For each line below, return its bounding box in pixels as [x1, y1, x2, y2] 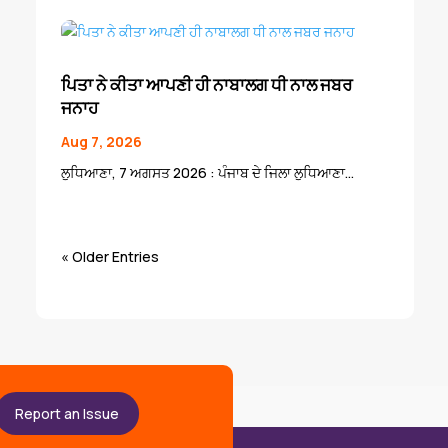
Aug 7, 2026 [60, 132, 142, 152]
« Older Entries [60, 247, 159, 267]
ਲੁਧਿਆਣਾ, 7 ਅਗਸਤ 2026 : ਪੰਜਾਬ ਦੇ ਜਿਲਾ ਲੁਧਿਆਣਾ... [60, 163, 354, 183]
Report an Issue [15, 404, 120, 424]
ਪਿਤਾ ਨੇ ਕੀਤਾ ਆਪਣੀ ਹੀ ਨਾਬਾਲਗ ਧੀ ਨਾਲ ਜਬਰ [60, 73, 353, 97]
